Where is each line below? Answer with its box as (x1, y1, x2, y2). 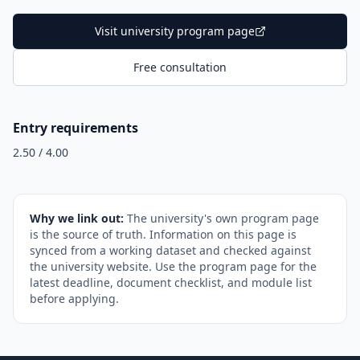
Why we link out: (30, 211, 127, 226)
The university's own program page (127, 211, 319, 226)
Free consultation (133, 59, 227, 75)
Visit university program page (94, 23, 255, 39)
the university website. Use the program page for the (30, 259, 317, 274)
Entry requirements (13, 119, 138, 137)
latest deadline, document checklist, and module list (30, 275, 312, 290)
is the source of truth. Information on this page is (30, 227, 297, 242)
